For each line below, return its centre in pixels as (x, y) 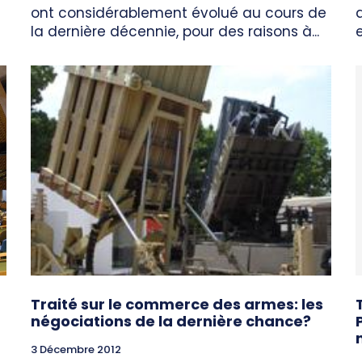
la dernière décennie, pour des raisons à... (175, 32)
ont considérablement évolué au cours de (179, 13)
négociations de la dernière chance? (171, 322)
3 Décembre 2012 (76, 350)
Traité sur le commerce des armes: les (177, 305)
